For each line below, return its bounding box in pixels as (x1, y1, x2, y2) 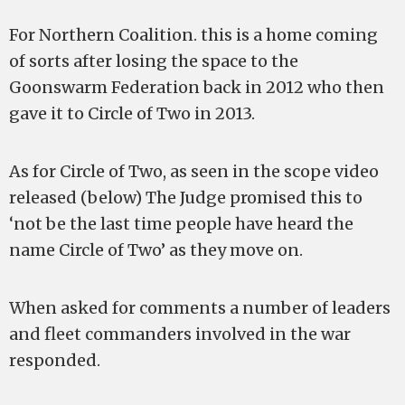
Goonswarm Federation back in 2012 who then (9, 77, 384, 99)
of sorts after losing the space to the (9, 51, 298, 72)
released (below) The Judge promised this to (9, 187, 363, 209)
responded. (9, 350, 100, 372)
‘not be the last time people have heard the (9, 213, 353, 235)
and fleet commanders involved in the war (9, 324, 351, 345)
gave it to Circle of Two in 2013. (9, 103, 255, 125)
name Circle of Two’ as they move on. (9, 240, 303, 261)
